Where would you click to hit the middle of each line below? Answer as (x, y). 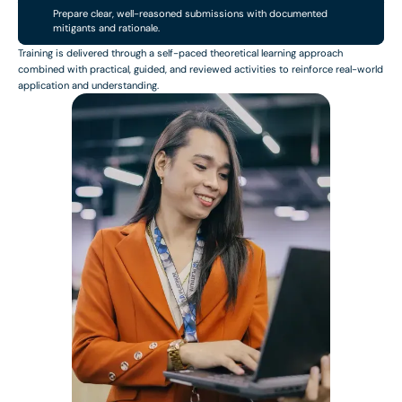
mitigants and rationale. (107, 27)
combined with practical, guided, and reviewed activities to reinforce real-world (201, 69)
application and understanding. (88, 85)
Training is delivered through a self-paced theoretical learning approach (180, 52)
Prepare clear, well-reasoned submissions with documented (191, 13)
